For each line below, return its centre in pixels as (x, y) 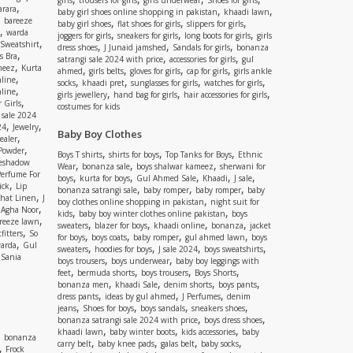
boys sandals (163, 308)
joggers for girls (84, 35)
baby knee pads (126, 344)
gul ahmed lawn (215, 237)
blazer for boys (121, 225)
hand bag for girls (145, 95)
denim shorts (188, 284)
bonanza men (83, 284)
